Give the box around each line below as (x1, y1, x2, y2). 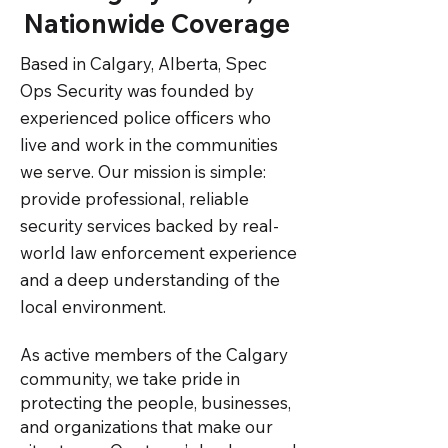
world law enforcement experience (20, 242, 297, 263)
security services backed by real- (20, 215, 279, 236)
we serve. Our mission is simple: (20, 161, 266, 182)
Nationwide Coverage (24, 7, 296, 40)
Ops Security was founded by (20, 80, 254, 101)
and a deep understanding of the (20, 269, 280, 290)
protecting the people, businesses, (20, 392, 291, 413)
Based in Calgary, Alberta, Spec (20, 53, 267, 74)
